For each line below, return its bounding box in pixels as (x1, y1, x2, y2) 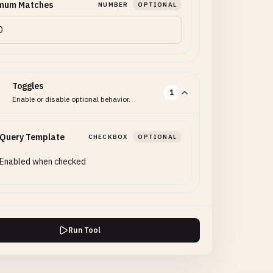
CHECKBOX (88, 133, 129, 141)
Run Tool (68, 225, 101, 235)
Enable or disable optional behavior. (12, 94, 131, 104)
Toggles (12, 80, 44, 91)
